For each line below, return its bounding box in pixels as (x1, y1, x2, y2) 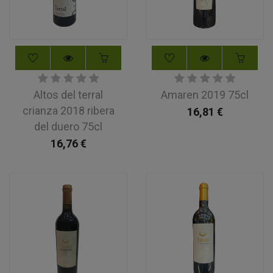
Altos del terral (34, 88, 103, 101)
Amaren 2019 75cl (161, 88, 249, 101)
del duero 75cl (34, 120, 102, 133)
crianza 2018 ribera (22, 104, 115, 117)
